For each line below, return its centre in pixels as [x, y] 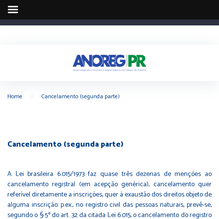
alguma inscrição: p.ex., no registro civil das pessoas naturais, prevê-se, [109, 205]
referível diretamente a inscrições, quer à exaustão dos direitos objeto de [109, 195]
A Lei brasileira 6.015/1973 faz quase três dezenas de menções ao [109, 174]
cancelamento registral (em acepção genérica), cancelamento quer [109, 184]
